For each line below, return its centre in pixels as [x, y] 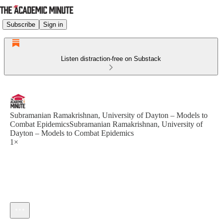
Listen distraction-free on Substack [111, 59]
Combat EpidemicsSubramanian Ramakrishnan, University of [106, 124]
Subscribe [21, 24]
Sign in [53, 24]
